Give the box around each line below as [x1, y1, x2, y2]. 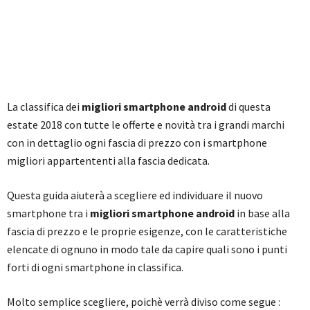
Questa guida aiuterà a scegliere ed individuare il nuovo [7, 188, 263, 203]
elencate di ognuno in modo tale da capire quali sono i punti [7, 242, 287, 257]
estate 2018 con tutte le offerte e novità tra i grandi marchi [7, 118, 284, 132]
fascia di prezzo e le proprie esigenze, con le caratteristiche [7, 224, 287, 239]
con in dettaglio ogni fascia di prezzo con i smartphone [7, 136, 267, 150]
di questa [226, 100, 271, 114]
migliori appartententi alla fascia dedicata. [7, 154, 210, 168]
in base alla [235, 206, 290, 221]
